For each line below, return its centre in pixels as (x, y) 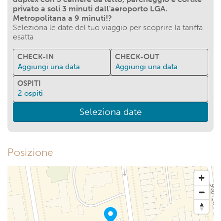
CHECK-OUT (137, 57)
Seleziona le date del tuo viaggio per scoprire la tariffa (108, 27)
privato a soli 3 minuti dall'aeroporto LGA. (90, 9)
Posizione (30, 152)
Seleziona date (110, 112)
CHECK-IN (36, 57)
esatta (23, 37)
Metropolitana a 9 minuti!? (62, 18)
